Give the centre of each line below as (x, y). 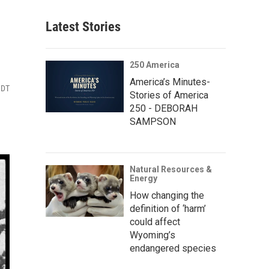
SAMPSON (153, 121)
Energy (144, 178)
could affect (155, 222)
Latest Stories (83, 26)
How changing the (167, 195)
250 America (155, 65)
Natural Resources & (171, 169)
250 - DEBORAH (164, 108)
